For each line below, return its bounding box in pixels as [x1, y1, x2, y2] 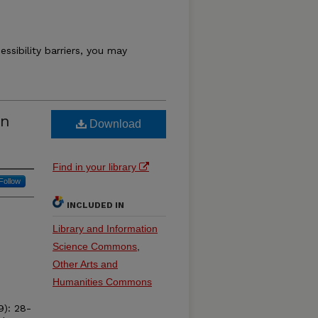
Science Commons [53, 241, 137, 252]
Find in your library [53, 161, 139, 172]
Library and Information [53, 223, 158, 234]
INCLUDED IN [67, 200, 124, 210]
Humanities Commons [53, 276, 152, 287]
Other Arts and [53, 258, 118, 270]
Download [87, 118, 141, 130]
